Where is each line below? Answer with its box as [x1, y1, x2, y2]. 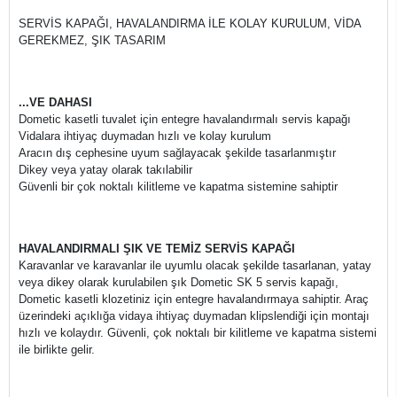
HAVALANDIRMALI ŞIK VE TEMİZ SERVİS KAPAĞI [19, 242, 295, 255]
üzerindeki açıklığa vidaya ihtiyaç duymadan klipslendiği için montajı [19, 309, 370, 323]
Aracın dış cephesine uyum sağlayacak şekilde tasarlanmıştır [19, 146, 336, 160]
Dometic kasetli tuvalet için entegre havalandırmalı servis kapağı [19, 113, 351, 126]
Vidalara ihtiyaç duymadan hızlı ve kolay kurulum [19, 129, 271, 143]
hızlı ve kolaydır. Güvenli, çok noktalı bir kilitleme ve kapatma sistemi [19, 326, 377, 339]
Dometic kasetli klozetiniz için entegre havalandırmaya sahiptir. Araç [19, 292, 369, 306]
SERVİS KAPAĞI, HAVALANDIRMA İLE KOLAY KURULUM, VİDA [19, 17, 361, 30]
